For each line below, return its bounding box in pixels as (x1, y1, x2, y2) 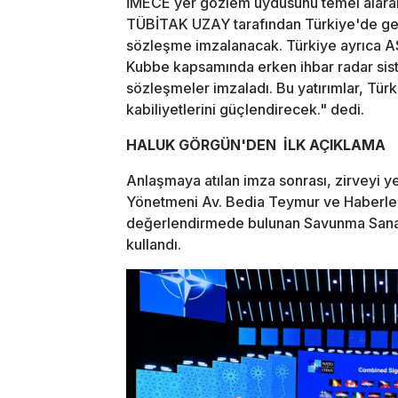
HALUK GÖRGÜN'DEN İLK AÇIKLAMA (126, 135, 386, 154)
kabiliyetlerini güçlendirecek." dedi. (126, 99, 364, 118)
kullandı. (126, 235, 181, 253)
